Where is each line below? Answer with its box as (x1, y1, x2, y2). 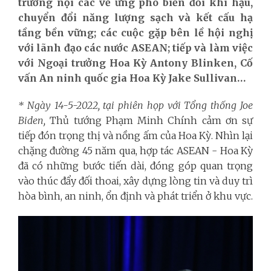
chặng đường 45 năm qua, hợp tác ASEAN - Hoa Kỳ (18, 144, 253, 157)
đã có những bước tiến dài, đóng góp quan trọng (18, 159, 253, 172)
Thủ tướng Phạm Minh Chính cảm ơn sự (45, 114, 253, 126)
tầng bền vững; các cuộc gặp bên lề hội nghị (18, 26, 253, 39)
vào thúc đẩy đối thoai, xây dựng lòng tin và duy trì (18, 174, 253, 187)
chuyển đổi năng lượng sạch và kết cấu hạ (18, 11, 253, 24)
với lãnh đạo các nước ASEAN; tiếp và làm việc (18, 41, 253, 54)
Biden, (18, 114, 45, 126)
